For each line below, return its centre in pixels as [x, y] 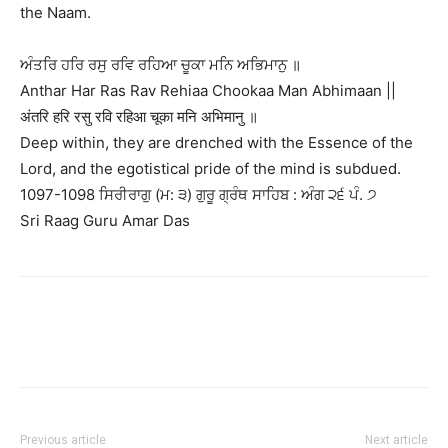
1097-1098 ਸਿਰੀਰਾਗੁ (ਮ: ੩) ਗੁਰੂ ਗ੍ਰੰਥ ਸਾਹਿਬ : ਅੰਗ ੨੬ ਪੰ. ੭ [198, 194]
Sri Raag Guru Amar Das [105, 220]
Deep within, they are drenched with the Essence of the [216, 142]
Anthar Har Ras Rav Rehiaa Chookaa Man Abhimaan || [208, 90]
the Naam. [55, 12]
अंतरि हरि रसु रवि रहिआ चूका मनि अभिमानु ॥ [139, 116]
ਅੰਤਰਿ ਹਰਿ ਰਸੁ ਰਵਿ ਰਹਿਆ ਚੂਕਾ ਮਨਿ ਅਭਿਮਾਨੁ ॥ [160, 64]
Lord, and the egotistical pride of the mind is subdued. [210, 168]
